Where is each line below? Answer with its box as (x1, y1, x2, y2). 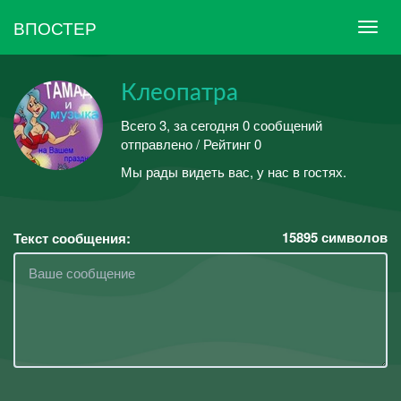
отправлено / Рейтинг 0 (121, 133, 261, 153)
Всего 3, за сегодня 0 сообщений (121, 115, 322, 134)
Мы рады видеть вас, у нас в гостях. (121, 162, 346, 181)
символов (318, 226, 388, 247)
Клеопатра (121, 81, 238, 105)
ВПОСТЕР (13, 14, 97, 39)
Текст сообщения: (13, 227, 131, 248)
